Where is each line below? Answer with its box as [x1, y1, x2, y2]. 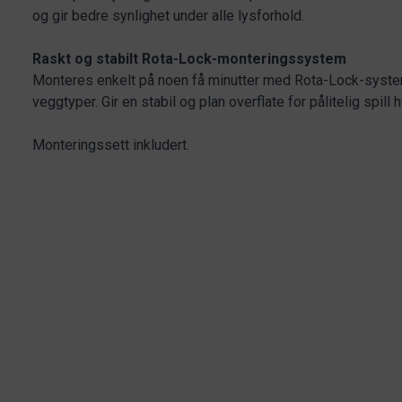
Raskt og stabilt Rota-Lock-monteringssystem [32, 50, 346, 67]
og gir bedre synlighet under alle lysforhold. [32, 7, 304, 24]
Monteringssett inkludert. [32, 136, 189, 153]
